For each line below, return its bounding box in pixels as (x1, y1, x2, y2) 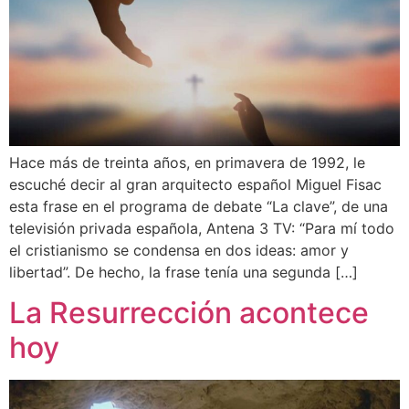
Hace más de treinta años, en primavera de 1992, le (9, 152, 365, 172)
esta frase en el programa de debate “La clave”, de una (9, 196, 388, 215)
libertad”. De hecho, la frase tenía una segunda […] (9, 262, 358, 281)
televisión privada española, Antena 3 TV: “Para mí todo (9, 218, 394, 237)
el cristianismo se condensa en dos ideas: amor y (9, 240, 349, 259)
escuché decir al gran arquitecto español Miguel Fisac (9, 174, 382, 194)
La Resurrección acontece (9, 295, 369, 331)
